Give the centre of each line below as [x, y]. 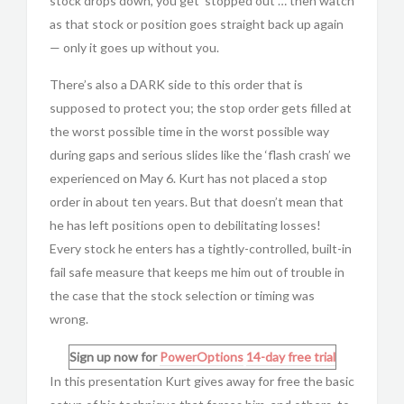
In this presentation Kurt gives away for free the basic [202, 381]
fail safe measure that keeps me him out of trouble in [197, 272]
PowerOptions [201, 357]
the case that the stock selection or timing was [182, 295]
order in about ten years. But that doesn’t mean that [197, 202]
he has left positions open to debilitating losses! [185, 225]
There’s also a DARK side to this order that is [176, 84]
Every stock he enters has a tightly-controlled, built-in [201, 248]
